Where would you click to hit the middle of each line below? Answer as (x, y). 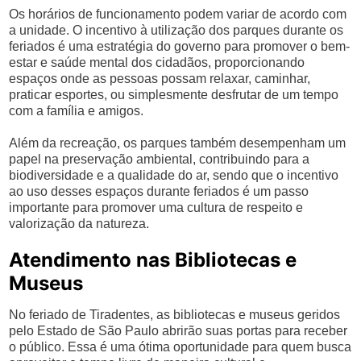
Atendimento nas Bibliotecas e (153, 260)
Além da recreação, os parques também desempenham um (178, 143)
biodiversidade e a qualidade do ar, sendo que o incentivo (174, 175)
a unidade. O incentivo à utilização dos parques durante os (176, 30)
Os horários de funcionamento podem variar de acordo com (178, 14)
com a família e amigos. (77, 111)
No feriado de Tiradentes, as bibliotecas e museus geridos (175, 315)
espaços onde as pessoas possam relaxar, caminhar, (160, 79)
